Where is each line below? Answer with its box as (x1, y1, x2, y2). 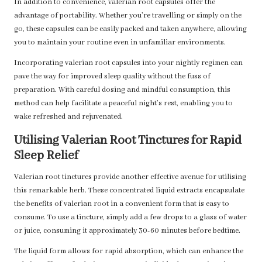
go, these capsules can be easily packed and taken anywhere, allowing (14, 25, 247, 35)
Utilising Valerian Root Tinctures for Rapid (14, 133, 242, 149)
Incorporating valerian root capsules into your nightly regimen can (14, 58, 243, 68)
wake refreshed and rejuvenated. (14, 112, 123, 122)
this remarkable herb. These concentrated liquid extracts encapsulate (14, 186, 244, 196)
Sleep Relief (14, 148, 78, 164)
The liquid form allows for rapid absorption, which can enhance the (14, 247, 243, 257)
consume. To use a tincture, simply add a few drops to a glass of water (14, 213, 247, 223)
